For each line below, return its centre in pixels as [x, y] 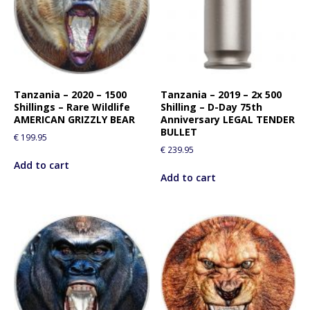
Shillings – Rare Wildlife [72, 107]
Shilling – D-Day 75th [212, 107]
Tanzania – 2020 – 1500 [70, 94]
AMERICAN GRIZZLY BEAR [74, 119]
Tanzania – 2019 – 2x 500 [221, 94]
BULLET [179, 131]
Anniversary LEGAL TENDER [228, 119]
